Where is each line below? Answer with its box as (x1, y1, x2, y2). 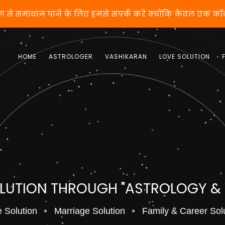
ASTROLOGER (49, 52, 93, 61)
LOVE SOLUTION (159, 52, 210, 61)
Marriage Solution (54, 206, 125, 216)
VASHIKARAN (105, 52, 147, 61)
